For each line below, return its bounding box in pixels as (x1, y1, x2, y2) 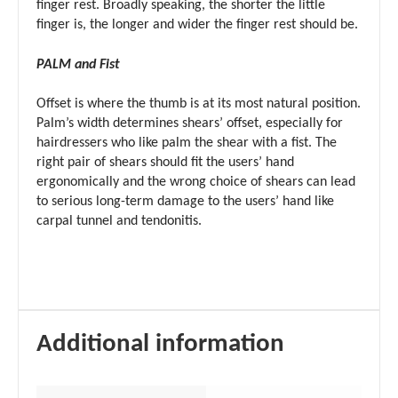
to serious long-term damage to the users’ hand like (36, 195, 334, 210)
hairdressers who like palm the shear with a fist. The (36, 136, 337, 151)
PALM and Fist (36, 57, 120, 72)
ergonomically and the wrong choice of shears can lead (36, 175, 355, 190)
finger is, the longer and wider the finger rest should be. (36, 18, 358, 33)
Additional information (36, 330, 284, 357)
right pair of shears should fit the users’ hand (36, 155, 294, 171)
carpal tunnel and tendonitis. (36, 214, 202, 229)
